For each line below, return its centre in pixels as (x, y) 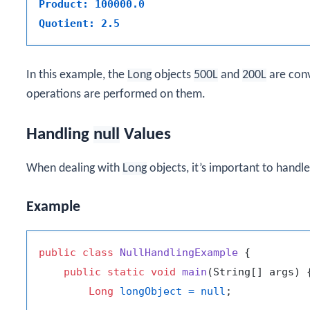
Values (145, 134)
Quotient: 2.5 (79, 24)
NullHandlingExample (179, 252)
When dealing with (74, 168)
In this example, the (77, 75)
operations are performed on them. (116, 95)
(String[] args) (254, 272)
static (126, 272)
